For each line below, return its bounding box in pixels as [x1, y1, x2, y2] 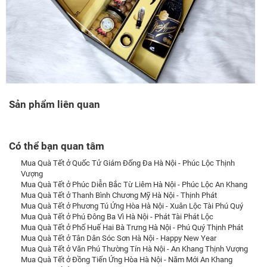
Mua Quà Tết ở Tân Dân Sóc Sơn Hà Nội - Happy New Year [21, 233, 216, 243]
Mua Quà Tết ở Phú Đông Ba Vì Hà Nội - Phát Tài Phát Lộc [21, 212, 213, 221]
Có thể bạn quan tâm [9, 139, 104, 152]
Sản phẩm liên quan [9, 98, 100, 110]
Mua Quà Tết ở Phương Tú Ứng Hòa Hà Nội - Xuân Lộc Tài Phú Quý [21, 201, 243, 210]
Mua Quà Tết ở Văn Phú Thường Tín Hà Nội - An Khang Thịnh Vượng [21, 244, 248, 253]
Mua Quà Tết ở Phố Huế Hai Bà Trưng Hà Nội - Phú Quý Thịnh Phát [21, 222, 243, 232]
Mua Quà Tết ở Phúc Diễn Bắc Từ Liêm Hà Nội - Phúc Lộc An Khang [21, 179, 247, 189]
